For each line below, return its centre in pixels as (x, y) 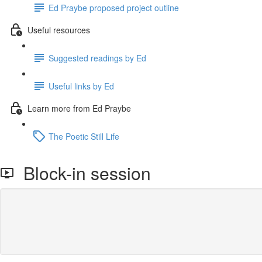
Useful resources (59, 30)
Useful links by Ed (81, 86)
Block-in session (82, 173)
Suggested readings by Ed (97, 58)
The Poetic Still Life (84, 136)
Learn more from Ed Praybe (79, 108)
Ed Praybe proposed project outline (114, 7)
